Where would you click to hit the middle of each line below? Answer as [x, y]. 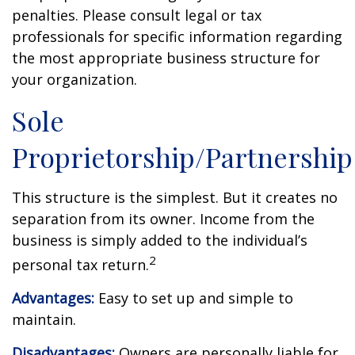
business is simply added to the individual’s [160, 240]
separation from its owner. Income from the [163, 219]
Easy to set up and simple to [194, 298]
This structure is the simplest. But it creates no [175, 197]
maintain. [44, 319]
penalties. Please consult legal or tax [137, 15]
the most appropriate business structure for [166, 58]
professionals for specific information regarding [177, 36]
